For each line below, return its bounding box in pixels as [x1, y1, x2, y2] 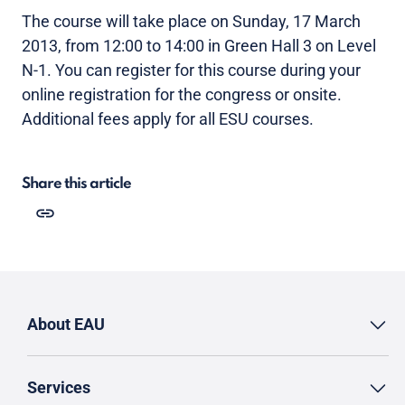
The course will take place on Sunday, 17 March [22, 12, 361, 31]
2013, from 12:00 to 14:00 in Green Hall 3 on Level [22, 36, 376, 55]
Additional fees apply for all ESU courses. [22, 109, 314, 128]
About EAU [27, 314, 105, 334]
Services [27, 377, 90, 397]
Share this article [22, 176, 131, 192]
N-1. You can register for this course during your [22, 61, 361, 80]
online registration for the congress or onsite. [22, 85, 342, 104]
